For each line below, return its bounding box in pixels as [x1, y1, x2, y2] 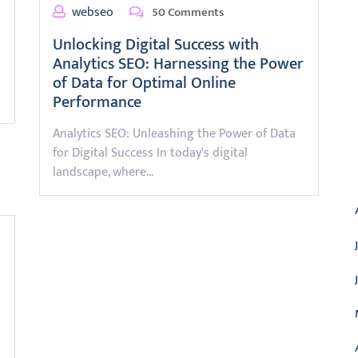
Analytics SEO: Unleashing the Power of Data [53, 123, 296, 145]
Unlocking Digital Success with [53, 31, 259, 58]
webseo [72, 2, 113, 23]
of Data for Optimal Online [53, 70, 236, 97]
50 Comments [149, 2, 224, 22]
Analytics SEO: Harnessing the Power [53, 50, 304, 78]
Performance [53, 89, 141, 116]
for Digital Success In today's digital [53, 142, 248, 164]
